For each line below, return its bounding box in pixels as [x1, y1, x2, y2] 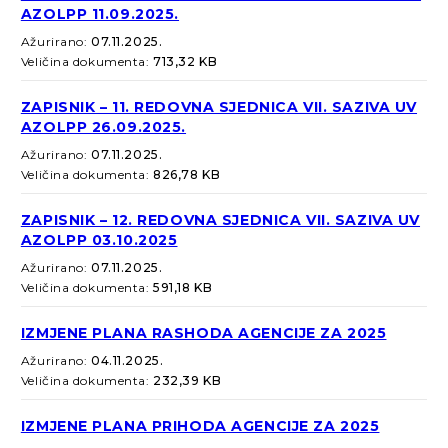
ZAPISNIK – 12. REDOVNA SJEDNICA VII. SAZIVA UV [20, 211, 421, 230]
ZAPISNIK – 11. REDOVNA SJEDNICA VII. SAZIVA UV [20, 98, 418, 117]
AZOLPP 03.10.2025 [20, 231, 178, 250]
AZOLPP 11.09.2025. [20, 5, 180, 24]
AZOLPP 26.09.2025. [20, 118, 187, 137]
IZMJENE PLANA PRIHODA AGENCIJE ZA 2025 [20, 417, 380, 436]
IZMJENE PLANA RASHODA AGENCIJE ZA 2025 [20, 324, 387, 343]
